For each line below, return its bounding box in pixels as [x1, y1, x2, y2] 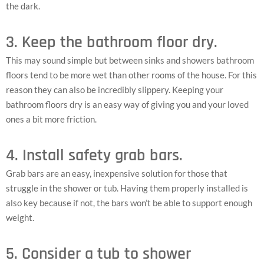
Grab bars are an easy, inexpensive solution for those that [6, 167, 227, 179]
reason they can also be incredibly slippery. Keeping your [6, 84, 223, 95]
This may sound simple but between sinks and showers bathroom [6, 54, 254, 65]
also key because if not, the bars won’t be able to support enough [6, 197, 252, 208]
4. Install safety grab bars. [6, 144, 183, 166]
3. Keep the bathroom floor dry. [6, 31, 217, 53]
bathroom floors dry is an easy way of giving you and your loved [6, 98, 249, 110]
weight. [6, 212, 34, 223]
